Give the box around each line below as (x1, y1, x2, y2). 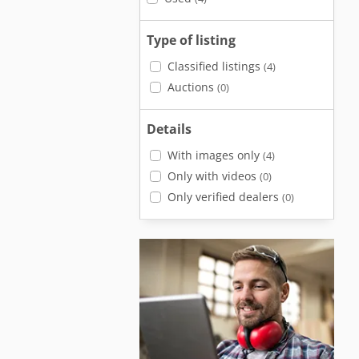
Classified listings (167, 58, 264, 74)
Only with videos (167, 168, 260, 184)
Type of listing (147, 31, 236, 49)
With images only (167, 147, 263, 163)
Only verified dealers (167, 189, 282, 204)
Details (147, 120, 192, 138)
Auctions (167, 79, 217, 95)
